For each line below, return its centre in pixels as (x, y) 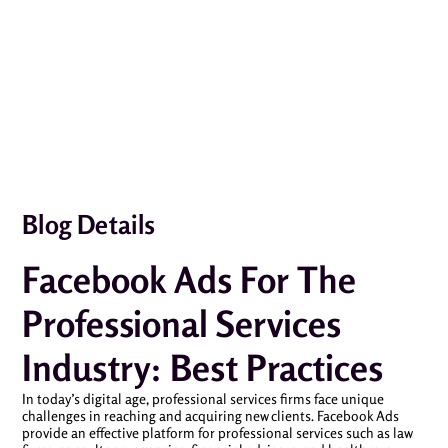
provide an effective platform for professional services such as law (216, 432)
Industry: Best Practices (202, 367)
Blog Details (88, 224)
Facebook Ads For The (188, 279)
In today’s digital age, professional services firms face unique (202, 398)
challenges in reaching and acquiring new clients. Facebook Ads (210, 415)
